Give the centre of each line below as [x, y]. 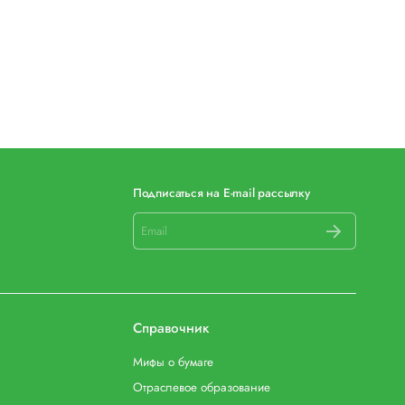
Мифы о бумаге [173, 362]
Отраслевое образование [201, 388]
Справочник [171, 329]
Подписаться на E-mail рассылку [221, 193]
